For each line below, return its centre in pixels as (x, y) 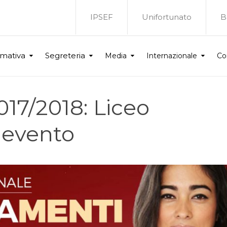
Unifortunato (167, 17)
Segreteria (65, 55)
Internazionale (172, 56)
